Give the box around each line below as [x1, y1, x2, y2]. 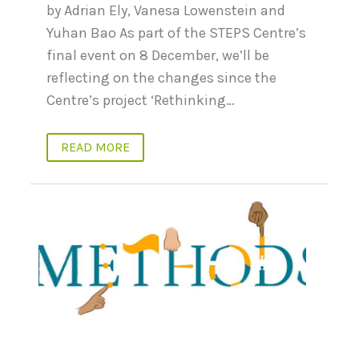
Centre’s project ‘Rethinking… [46, 91, 235, 109]
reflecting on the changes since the [46, 68, 276, 87]
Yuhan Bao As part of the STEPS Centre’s [46, 23, 306, 42]
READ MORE [61, 139, 130, 155]
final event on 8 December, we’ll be [46, 46, 269, 64]
